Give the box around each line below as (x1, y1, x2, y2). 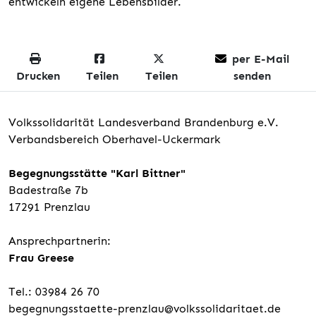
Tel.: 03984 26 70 (8, 284, 99, 298)
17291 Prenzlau (8, 200, 90, 214)
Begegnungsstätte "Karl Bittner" (8, 166, 186, 180)
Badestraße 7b (8, 183, 88, 197)
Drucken (16, 68, 60, 83)
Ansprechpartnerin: (8, 233, 111, 248)
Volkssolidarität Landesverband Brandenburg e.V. (8, 115, 279, 129)
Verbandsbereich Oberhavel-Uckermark (8, 132, 221, 146)
